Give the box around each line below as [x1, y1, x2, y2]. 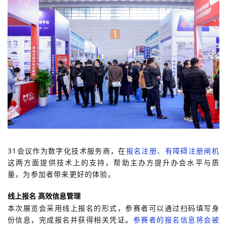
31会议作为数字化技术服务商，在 [8, 145, 126, 156]
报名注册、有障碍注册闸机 [126, 145, 219, 156]
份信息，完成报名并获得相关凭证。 [8, 214, 133, 224]
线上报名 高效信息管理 [8, 192, 81, 200]
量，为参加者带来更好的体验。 [8, 169, 116, 179]
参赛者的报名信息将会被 [133, 214, 219, 224]
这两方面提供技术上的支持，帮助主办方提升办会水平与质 [8, 157, 219, 167]
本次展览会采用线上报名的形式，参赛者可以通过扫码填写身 [8, 203, 219, 213]
